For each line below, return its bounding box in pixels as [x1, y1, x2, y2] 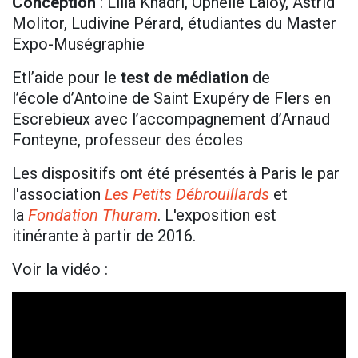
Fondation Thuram [28, 205, 157, 225]
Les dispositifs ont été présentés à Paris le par [12, 164, 340, 184]
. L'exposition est [157, 205, 276, 225]
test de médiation [117, 68, 253, 88]
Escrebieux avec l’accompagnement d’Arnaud [12, 109, 330, 129]
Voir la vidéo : [12, 260, 112, 280]
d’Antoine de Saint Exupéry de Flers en [62, 89, 331, 109]
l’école [12, 89, 58, 109]
